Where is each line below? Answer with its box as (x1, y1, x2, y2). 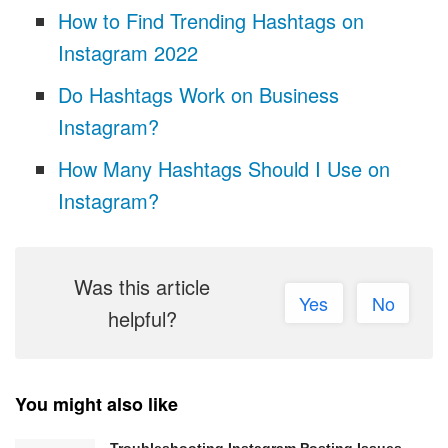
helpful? (107, 304, 177, 334)
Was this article (74, 272, 211, 302)
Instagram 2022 (57, 38, 198, 68)
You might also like (15, 391, 178, 418)
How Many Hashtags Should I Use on (57, 154, 390, 184)
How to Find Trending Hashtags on (57, 6, 364, 36)
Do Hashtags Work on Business (57, 80, 339, 110)
